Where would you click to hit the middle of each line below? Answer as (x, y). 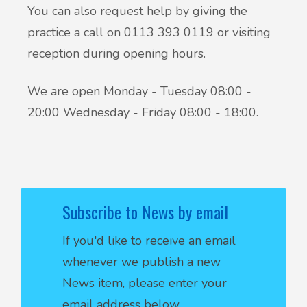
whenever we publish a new (142, 261)
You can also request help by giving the (137, 11)
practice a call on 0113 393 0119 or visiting (149, 32)
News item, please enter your (145, 283)
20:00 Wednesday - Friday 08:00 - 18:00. (143, 112)
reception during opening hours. (118, 53)
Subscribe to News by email (145, 211)
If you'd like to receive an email (149, 240)
